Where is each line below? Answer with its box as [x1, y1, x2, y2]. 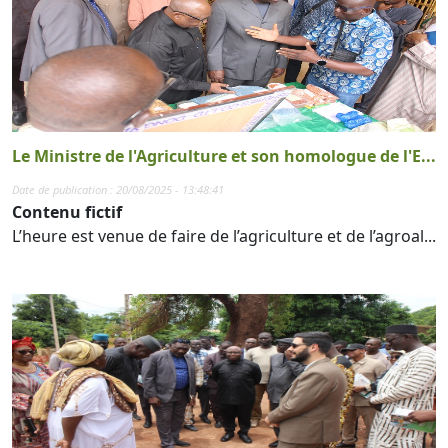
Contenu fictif [12, 200, 122, 223]
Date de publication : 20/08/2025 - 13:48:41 [12, 181, 224, 197]
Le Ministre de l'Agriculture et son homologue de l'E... [12, 144, 436, 167]
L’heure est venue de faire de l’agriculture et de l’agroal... [12, 224, 436, 247]
